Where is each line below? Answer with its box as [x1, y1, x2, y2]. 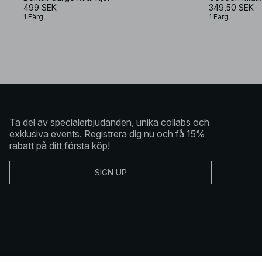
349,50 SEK [209, 2, 254, 12]
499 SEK [23, 2, 57, 12]
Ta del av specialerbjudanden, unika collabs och [9, 116, 209, 128]
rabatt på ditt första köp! [9, 139, 110, 151]
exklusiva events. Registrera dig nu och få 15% [9, 127, 205, 140]
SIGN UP [94, 167, 127, 177]
